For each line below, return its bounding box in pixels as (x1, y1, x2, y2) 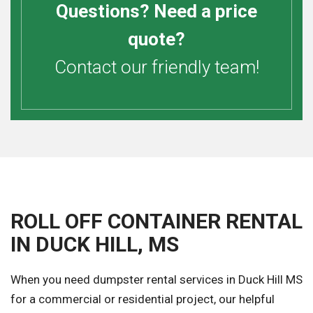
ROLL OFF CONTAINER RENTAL (10, 209, 303, 234)
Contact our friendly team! (54, 57, 259, 78)
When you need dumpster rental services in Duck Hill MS (10, 272, 303, 287)
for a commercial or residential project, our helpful (10, 292, 275, 307)
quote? (128, 29, 185, 50)
